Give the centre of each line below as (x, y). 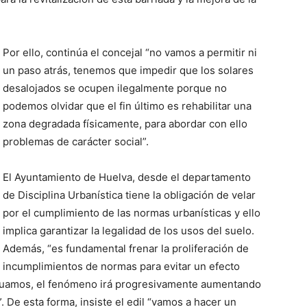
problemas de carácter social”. (78, 142)
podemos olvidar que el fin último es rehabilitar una (127, 106)
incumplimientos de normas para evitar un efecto (121, 266)
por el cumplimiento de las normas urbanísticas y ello (132, 213)
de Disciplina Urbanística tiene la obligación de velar (129, 195)
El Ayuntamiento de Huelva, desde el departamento (127, 177)
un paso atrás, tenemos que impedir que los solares (128, 70)
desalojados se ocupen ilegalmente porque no (115, 88)
